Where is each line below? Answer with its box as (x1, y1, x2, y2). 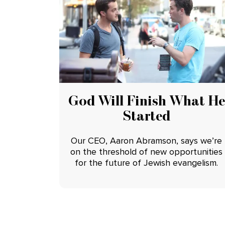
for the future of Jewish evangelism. (75, 157, 218, 168)
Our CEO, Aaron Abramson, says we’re (71, 135, 222, 146)
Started (123, 106, 171, 124)
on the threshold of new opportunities (70, 146, 223, 157)
